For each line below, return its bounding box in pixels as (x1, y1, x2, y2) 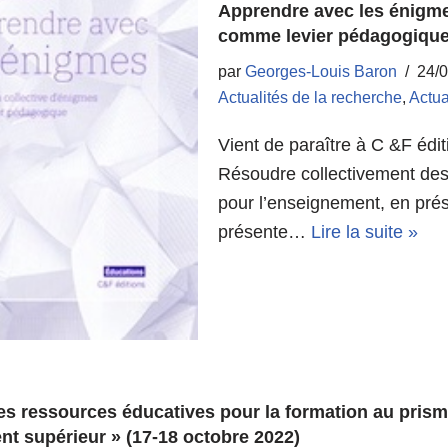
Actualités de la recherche (218, 88, 403, 106)
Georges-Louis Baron (245, 62, 398, 80)
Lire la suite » (311, 221, 419, 242)
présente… (218, 221, 312, 242)
